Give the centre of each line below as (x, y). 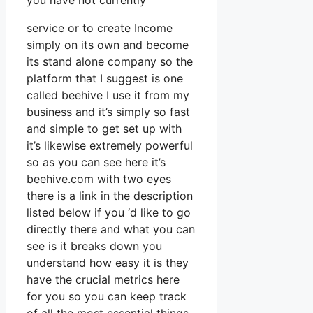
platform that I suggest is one (105, 79)
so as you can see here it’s (96, 162)
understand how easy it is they (108, 263)
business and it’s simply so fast (108, 112)
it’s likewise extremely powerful (110, 146)
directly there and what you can (111, 230)
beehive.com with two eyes (99, 179)
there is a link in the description (110, 196)
